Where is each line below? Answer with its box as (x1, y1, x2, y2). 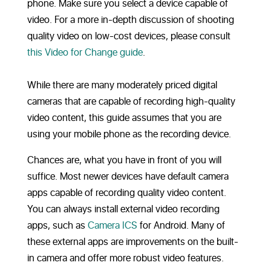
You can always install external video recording (27, 202, 220, 217)
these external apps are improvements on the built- (27, 235, 238, 249)
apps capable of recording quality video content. (27, 186, 226, 200)
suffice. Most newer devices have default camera (27, 169, 229, 184)
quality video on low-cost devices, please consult (27, 29, 230, 44)
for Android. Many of (137, 218, 225, 233)
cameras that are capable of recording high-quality (27, 94, 235, 109)
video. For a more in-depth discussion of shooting (27, 13, 234, 27)
